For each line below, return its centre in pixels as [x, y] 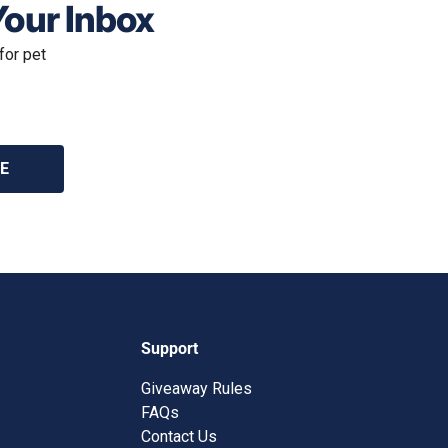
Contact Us [178, 436]
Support [169, 348]
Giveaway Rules [196, 388]
